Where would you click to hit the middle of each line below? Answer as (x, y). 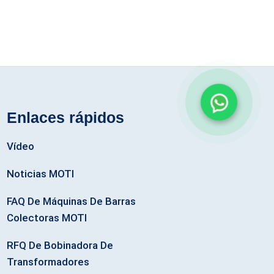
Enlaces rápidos (66, 118)
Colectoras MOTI (47, 217)
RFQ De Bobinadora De (60, 245)
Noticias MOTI (41, 173)
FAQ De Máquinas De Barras (72, 201)
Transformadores (48, 261)
